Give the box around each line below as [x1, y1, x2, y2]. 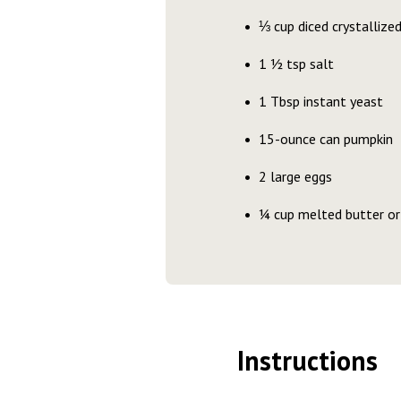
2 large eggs [258, 167, 332, 185]
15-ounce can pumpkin [258, 130, 393, 148]
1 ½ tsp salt [258, 55, 334, 73]
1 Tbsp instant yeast [258, 92, 383, 110]
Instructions [236, 343, 378, 378]
